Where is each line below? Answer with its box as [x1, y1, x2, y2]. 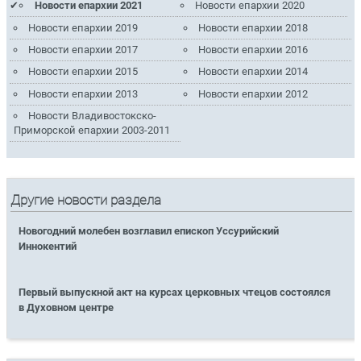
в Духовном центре [19, 301, 114, 314]
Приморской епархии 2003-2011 [13, 124, 170, 137]
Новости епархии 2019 [27, 21, 138, 34]
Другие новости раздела [10, 193, 162, 209]
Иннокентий [19, 240, 77, 253]
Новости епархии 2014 [198, 65, 309, 78]
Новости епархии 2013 [27, 87, 138, 100]
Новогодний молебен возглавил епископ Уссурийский [19, 225, 280, 238]
